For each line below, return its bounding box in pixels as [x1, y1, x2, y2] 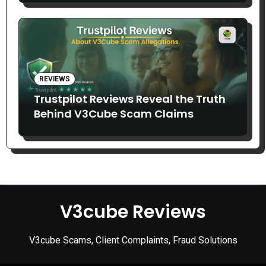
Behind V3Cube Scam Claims [33, 106, 194, 122]
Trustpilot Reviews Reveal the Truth [33, 91, 226, 107]
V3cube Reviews [60, 199, 206, 225]
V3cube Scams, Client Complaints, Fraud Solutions [28, 235, 237, 246]
